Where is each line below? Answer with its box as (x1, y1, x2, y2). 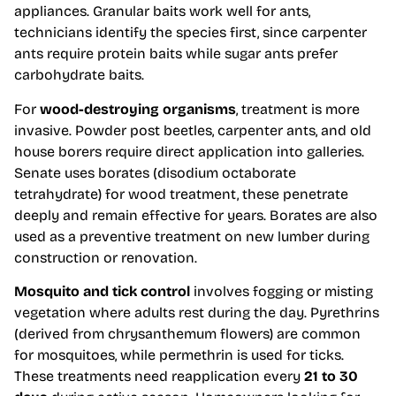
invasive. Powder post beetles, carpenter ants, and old (14, 121, 371, 139)
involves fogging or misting (190, 283, 373, 301)
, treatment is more (236, 100, 360, 118)
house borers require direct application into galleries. (14, 142, 364, 160)
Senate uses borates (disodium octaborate (14, 164, 296, 181)
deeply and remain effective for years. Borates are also (14, 206, 377, 224)
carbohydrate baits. (14, 66, 144, 84)
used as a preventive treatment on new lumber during (14, 227, 369, 245)
